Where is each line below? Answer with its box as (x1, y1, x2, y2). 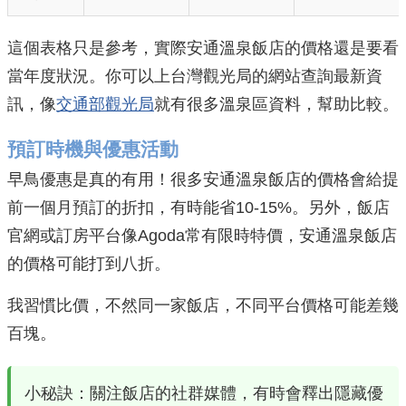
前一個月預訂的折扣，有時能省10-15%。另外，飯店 (7, 198, 390, 217)
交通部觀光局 (56, 95, 154, 113)
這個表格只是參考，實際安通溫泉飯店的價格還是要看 (7, 39, 399, 57)
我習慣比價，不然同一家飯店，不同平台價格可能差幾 (7, 296, 399, 314)
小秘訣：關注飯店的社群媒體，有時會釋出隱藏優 (24, 384, 383, 402)
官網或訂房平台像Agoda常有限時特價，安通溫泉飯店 (7, 227, 397, 245)
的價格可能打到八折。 (7, 255, 170, 273)
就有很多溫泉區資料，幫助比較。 (154, 95, 399, 113)
